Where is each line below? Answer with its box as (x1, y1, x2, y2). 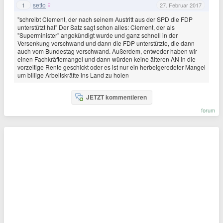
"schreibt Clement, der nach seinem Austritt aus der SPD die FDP (17, 15, 193, 23)
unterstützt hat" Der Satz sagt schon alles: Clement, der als (17, 23, 175, 31)
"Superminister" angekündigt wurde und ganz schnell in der (17, 31, 178, 39)
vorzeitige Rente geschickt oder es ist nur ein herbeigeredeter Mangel (17, 63, 206, 71)
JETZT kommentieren (86, 93, 147, 102)
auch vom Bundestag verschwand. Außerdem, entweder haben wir (17, 47, 197, 55)
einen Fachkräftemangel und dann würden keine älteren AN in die (17, 55, 196, 63)
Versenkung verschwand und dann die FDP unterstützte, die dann (17, 39, 195, 47)
